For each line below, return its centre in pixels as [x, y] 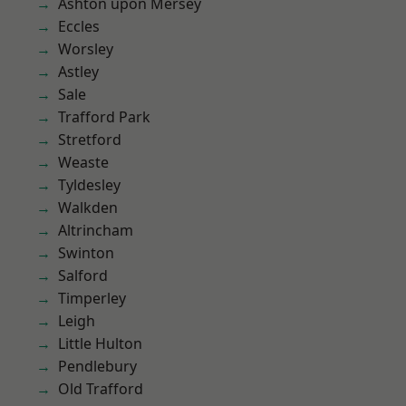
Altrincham [96, 230]
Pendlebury [97, 366]
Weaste [83, 162]
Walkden [88, 208]
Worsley [86, 49]
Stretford [90, 140]
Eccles [79, 26]
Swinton [86, 253]
